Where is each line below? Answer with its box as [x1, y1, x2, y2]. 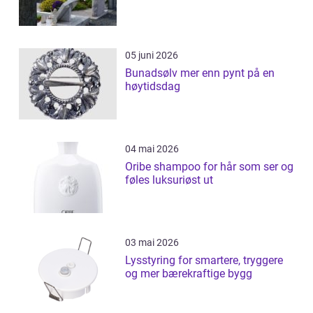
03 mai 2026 [125, 237, 179, 249]
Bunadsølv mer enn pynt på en [125, 66, 180, 80]
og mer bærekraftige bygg [125, 267, 252, 281]
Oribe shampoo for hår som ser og [125, 160, 293, 174]
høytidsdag [125, 80, 180, 94]
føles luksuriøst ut [125, 173, 213, 187]
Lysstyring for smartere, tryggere [125, 254, 283, 268]
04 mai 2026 [125, 143, 179, 155]
